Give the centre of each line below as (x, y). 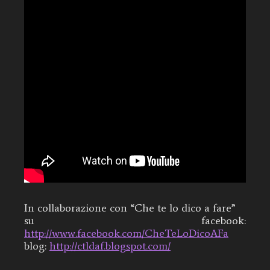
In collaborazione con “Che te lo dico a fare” (130, 208)
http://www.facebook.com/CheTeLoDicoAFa (126, 234)
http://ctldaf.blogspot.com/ (110, 246)
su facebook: (135, 221)
